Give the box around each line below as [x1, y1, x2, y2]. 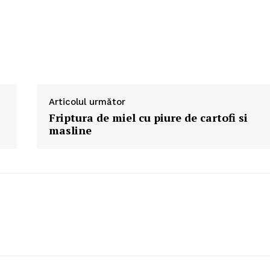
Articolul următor [48, 96, 125, 108]
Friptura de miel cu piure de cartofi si [48, 110, 248, 125]
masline [48, 123, 92, 138]
